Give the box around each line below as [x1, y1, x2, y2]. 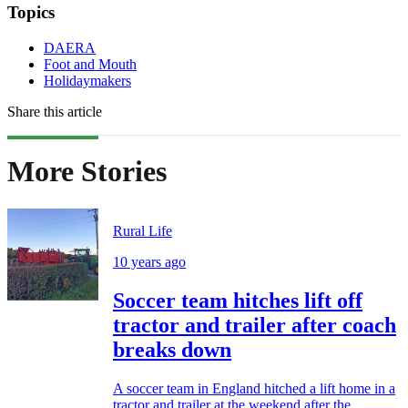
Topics [7, 3, 55, 23]
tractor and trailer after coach [113, 312, 396, 337]
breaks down [113, 337, 231, 362]
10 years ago [113, 253, 186, 270]
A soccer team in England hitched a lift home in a [113, 380, 395, 396]
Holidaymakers [44, 73, 131, 89]
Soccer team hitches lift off [113, 288, 362, 312]
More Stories [7, 155, 167, 189]
